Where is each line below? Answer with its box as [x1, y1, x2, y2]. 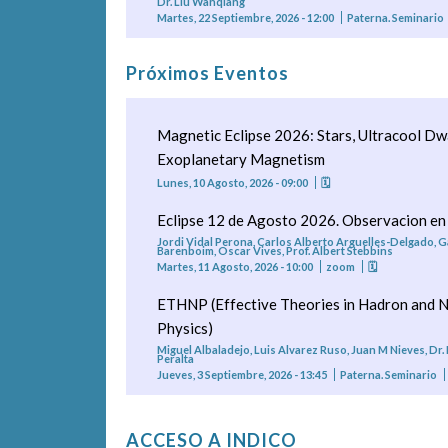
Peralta [157, 352, 195, 366]
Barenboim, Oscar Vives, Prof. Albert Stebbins [157, 244, 394, 258]
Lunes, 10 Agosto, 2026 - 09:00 [157, 176, 309, 190]
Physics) [157, 319, 214, 338]
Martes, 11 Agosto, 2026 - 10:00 [157, 260, 314, 274]
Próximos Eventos [125, 62, 289, 85]
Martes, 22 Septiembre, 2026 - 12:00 [157, 11, 335, 25]
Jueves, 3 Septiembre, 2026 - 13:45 [157, 368, 328, 382]
